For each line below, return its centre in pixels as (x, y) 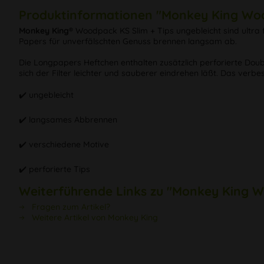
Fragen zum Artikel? (70, 207)
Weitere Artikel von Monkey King (94, 218)
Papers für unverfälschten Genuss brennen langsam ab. (128, 42)
